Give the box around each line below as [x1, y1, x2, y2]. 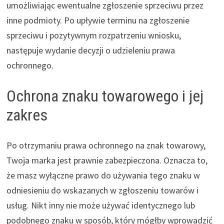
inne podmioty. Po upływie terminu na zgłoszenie [6, 14, 189, 26]
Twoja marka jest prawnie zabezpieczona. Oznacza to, [6, 154, 207, 166]
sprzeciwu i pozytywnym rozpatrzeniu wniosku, [6, 29, 181, 41]
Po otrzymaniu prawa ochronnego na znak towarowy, [6, 139, 205, 151]
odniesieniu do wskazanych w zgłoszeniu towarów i [6, 184, 198, 196]
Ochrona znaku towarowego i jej [6, 86, 203, 106]
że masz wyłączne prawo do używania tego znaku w [6, 169, 200, 181]
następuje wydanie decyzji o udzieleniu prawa [6, 44, 175, 56]
